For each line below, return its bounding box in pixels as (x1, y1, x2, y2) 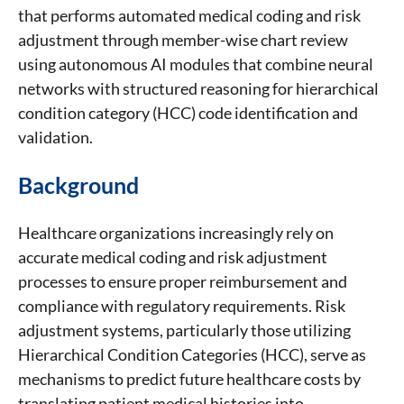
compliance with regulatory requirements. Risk (18, 296, 345, 317)
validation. (18, 127, 93, 148)
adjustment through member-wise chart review (18, 30, 348, 50)
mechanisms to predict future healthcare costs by (18, 369, 361, 390)
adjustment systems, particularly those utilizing (18, 320, 351, 341)
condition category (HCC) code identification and (18, 103, 358, 124)
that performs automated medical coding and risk (18, 5, 361, 26)
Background (18, 171, 143, 199)
